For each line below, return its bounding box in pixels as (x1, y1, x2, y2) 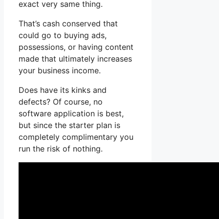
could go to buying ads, (19, 30, 107, 41)
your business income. (19, 66, 101, 76)
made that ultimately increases (19, 54, 132, 64)
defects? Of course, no (19, 97, 103, 107)
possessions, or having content (19, 42, 133, 52)
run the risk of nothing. (19, 144, 103, 154)
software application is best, (19, 109, 124, 119)
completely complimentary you (19, 132, 133, 142)
